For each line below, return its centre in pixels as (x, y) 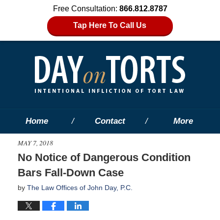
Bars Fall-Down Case (70, 172)
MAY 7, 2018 (35, 142)
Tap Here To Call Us (110, 25)
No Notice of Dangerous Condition (104, 157)
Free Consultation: (86, 9)
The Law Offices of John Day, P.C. (80, 187)
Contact (110, 121)
